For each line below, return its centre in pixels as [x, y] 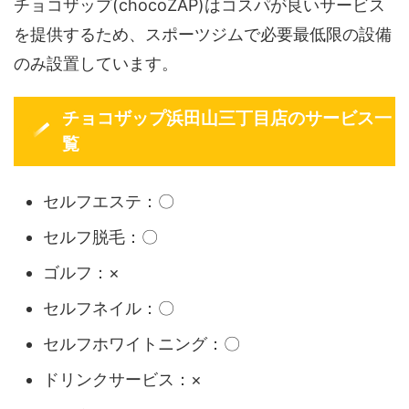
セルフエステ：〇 [109, 202]
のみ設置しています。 [96, 63]
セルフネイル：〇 [109, 309]
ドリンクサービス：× [122, 380]
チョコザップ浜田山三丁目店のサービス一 [227, 118]
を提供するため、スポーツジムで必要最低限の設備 [203, 34]
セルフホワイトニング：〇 [142, 344]
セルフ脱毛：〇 [100, 237]
